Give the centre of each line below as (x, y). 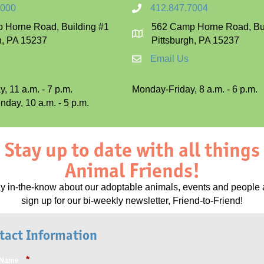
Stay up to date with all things (132, 149)
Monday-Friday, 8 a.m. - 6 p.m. (195, 89)
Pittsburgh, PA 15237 (195, 40)
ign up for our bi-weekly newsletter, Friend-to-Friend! (134, 201)
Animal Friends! (132, 170)
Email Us (169, 59)
